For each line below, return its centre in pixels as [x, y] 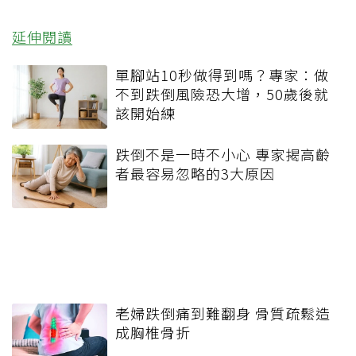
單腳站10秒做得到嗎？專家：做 [222, 75]
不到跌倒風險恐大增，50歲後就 [222, 94]
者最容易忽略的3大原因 [195, 174]
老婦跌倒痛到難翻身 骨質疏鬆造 [223, 313]
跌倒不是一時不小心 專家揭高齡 [223, 155]
